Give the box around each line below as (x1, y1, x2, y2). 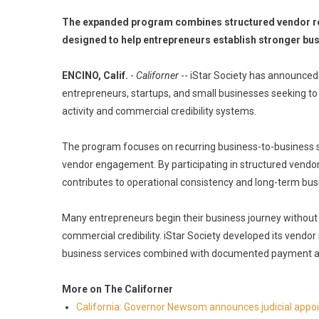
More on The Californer (62, 283, 173, 295)
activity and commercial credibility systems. (62, 105, 256, 117)
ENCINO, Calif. (62, 70, 128, 81)
